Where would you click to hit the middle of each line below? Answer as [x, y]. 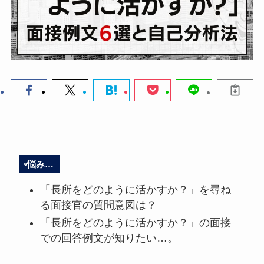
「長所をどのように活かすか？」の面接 [136, 223]
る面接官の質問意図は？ [99, 205]
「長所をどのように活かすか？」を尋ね [136, 189]
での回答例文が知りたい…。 [109, 238]
